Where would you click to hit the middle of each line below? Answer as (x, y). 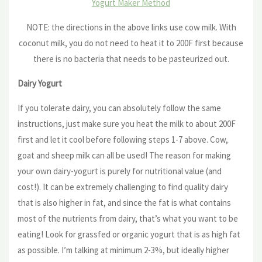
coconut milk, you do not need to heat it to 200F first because (131, 43)
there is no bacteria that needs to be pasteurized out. (131, 58)
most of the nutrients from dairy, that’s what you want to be (128, 218)
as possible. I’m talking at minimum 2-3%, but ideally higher (123, 250)
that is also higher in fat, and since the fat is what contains (124, 202)
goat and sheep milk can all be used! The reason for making (124, 155)
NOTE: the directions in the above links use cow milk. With (131, 27)
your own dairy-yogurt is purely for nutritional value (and (120, 171)
